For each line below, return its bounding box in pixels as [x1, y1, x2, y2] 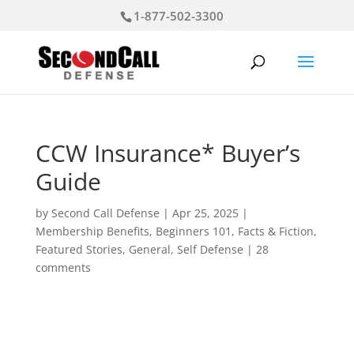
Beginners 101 [155, 224, 232, 239]
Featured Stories [35, 242, 122, 257]
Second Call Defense [51, 205, 160, 220]
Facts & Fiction [237, 224, 314, 239]
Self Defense [176, 242, 243, 257]
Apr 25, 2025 [171, 205, 239, 220]
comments [35, 260, 91, 275]
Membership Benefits [35, 224, 149, 239]
